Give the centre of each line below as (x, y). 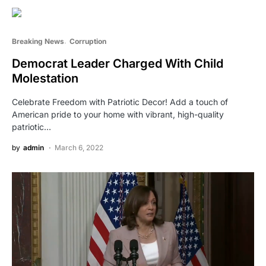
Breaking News (38, 41)
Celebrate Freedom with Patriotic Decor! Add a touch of (120, 102)
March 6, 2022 (79, 147)
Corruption (88, 41)
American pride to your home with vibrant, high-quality (118, 114)
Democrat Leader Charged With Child (118, 63)
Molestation (45, 78)
